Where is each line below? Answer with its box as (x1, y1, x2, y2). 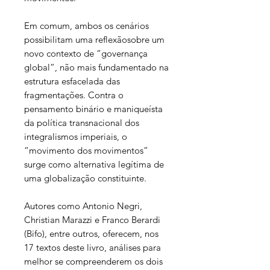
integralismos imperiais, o (24, 131, 127, 143)
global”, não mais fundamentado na (24, 61, 169, 74)
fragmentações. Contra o (24, 89, 124, 101)
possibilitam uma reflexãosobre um (24, 34, 165, 46)
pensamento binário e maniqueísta (24, 103, 163, 115)
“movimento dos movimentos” (24, 145, 148, 157)
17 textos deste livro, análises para (24, 242, 161, 254)
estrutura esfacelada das (24, 75, 120, 87)
